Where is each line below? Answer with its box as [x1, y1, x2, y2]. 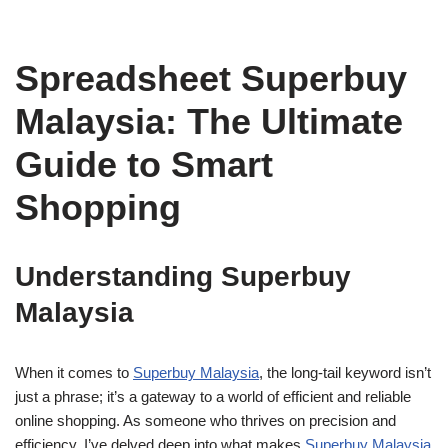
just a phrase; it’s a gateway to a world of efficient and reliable [15, 388, 411, 405]
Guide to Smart [15, 144, 273, 185]
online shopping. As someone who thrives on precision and [15, 412, 396, 429]
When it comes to [15, 364, 133, 381]
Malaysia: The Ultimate [15, 101, 403, 142]
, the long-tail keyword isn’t [259, 364, 431, 381]
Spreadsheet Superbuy [15, 58, 407, 99]
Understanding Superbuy [15, 261, 351, 292]
